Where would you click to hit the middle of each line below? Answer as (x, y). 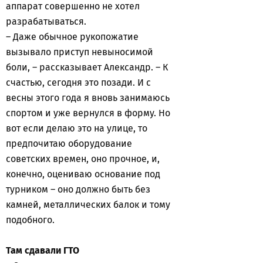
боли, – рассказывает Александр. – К (87, 67)
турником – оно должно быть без (78, 189)
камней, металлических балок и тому (88, 205)
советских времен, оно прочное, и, (83, 159)
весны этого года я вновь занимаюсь (88, 98)
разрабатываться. (46, 21)
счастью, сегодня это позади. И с (78, 82)
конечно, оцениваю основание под (83, 174)
